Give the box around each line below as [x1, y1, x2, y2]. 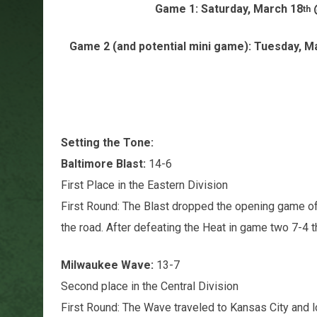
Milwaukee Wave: [60, 258, 156, 272]
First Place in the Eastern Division [60, 178, 228, 192]
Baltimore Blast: [60, 156, 146, 171]
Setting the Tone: [60, 135, 156, 149]
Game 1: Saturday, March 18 [155, 1, 303, 16]
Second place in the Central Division [60, 279, 238, 293]
